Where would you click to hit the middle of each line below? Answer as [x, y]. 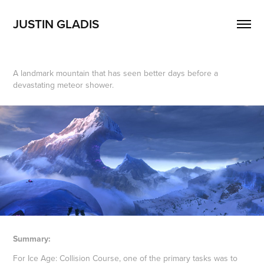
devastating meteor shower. [64, 85]
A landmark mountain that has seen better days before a [116, 73]
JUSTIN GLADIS [56, 24]
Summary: [32, 239]
